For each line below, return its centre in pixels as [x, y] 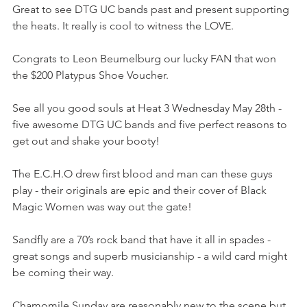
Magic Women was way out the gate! [103, 207]
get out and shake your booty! [87, 141]
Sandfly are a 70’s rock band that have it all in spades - [143, 240]
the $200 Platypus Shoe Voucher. [92, 75]
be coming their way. [63, 272]
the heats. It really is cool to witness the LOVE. [123, 26]
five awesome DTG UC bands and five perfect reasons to [151, 124]
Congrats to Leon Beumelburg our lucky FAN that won [146, 59]
